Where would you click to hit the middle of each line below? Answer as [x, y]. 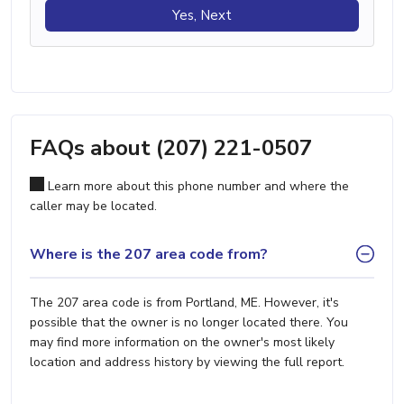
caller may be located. [93, 207]
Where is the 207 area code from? [149, 254]
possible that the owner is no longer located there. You [189, 323]
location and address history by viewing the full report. [187, 363]
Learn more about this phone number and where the [197, 187]
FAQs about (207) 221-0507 [171, 148]
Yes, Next [202, 16]
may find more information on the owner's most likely [182, 343]
